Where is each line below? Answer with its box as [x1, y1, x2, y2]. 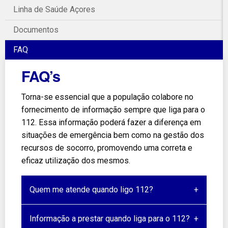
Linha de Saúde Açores [13, 5, 95, 15]
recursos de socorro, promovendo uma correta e [21, 143, 192, 153]
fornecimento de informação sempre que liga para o [21, 105, 205, 115]
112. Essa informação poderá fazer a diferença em [21, 118, 201, 128]
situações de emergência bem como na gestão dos [21, 130, 204, 140]
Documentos [13, 24, 59, 35]
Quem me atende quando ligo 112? [30, 185, 153, 195]
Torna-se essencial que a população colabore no [21, 92, 193, 102]
